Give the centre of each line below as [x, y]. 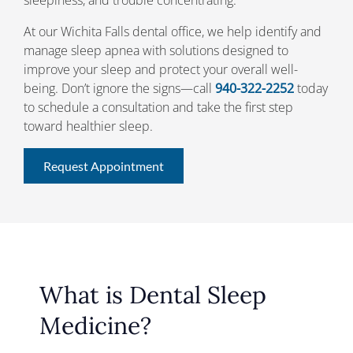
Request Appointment [104, 165]
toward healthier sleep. [88, 126]
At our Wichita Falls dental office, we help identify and [173, 31]
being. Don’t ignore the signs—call [119, 88]
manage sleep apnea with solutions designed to [156, 50]
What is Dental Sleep [152, 295]
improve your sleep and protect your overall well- [161, 69]
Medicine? [95, 325]
